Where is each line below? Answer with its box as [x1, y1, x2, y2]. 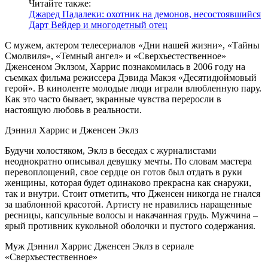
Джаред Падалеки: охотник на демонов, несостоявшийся [29, 8, 261, 19]
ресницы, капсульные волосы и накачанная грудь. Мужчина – [5, 209, 258, 220]
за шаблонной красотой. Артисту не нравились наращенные [5, 199, 252, 209]
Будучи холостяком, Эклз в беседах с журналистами [5, 145, 217, 156]
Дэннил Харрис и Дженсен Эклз [5, 124, 138, 135]
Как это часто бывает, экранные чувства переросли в [5, 93, 221, 104]
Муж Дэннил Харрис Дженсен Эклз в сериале [5, 240, 194, 251]
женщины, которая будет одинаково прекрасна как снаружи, [5, 177, 251, 188]
